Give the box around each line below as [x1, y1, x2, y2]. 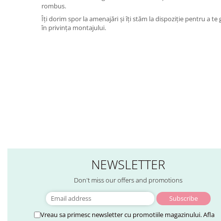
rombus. [41, 1, 66, 11]
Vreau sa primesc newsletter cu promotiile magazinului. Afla [40, 210, 215, 220]
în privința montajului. [41, 23, 106, 33]
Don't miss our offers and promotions [74, 176, 183, 185]
